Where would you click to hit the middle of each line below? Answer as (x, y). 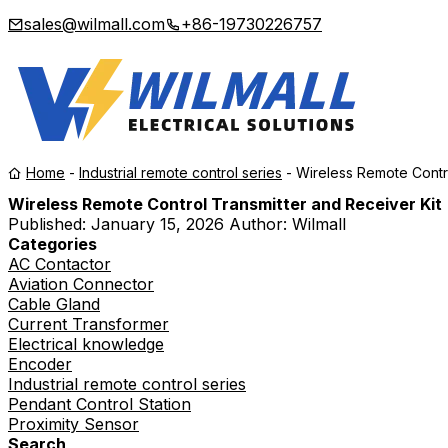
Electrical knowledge (86, 344)
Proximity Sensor (73, 424)
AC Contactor (59, 264)
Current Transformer (88, 324)
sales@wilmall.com (94, 24)
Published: (49, 224)
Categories (52, 244)
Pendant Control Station (99, 404)
